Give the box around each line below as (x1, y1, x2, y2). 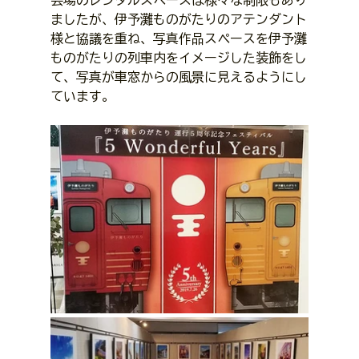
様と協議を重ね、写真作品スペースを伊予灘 (50, 31, 307, 45)
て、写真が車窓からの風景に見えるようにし (50, 70, 307, 83)
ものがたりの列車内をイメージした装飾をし (50, 50, 307, 64)
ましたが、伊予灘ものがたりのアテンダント (50, 12, 307, 26)
